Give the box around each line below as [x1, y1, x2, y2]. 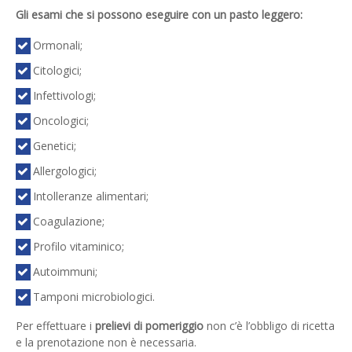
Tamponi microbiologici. [32, 289, 155, 305]
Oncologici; [32, 113, 89, 129]
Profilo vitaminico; [32, 239, 124, 255]
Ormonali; [32, 38, 82, 53]
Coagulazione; [32, 214, 104, 229]
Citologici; [32, 63, 82, 79]
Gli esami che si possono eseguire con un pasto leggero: [16, 6, 302, 22]
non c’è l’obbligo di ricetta [203, 318, 335, 334]
